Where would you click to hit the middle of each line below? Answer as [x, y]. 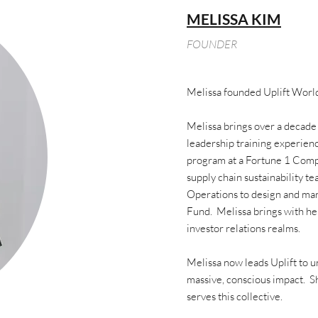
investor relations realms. [243, 228]
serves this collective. [235, 296]
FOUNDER [212, 44]
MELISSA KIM [234, 19]
